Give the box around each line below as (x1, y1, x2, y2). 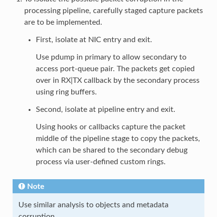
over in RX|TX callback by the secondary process (35, 77, 200, 85)
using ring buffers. (35, 88, 97, 96)
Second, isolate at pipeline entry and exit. (35, 106, 175, 114)
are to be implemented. (24, 18, 102, 27)
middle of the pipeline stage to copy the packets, (35, 135, 200, 143)
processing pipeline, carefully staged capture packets (24, 7, 203, 15)
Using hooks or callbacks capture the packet (35, 123, 186, 131)
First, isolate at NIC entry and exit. (35, 36, 152, 44)
